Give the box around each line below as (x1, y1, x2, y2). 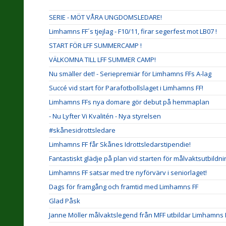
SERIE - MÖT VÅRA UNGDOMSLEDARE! (49, 13, 162, 22)
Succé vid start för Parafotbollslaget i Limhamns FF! (49, 83, 203, 92)
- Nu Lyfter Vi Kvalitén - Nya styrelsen (49, 111, 161, 121)
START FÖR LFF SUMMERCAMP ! (49, 41, 142, 50)
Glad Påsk (49, 196, 80, 205)
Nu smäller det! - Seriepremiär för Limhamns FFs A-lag (49, 69, 211, 78)
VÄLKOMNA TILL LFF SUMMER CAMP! (49, 55, 156, 64)
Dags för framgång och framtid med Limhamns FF (49, 182, 198, 191)
